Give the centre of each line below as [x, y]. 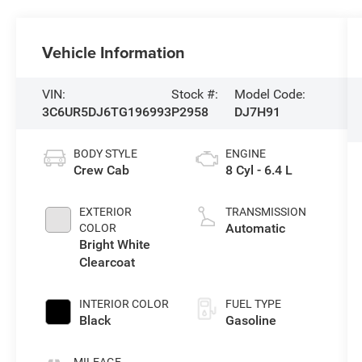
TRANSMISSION [265, 211]
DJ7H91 [257, 112]
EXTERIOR [106, 211]
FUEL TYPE [253, 303]
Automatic [255, 228]
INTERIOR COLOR [124, 303]
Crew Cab [102, 170]
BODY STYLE [106, 153]
